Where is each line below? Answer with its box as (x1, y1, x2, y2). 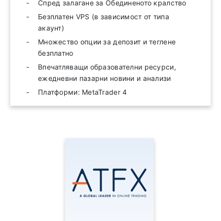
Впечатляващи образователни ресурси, (38, 62, 176, 71)
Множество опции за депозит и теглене (38, 37, 176, 46)
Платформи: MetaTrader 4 (38, 87, 127, 96)
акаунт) (38, 23, 64, 32)
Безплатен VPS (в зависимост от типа (38, 12, 169, 21)
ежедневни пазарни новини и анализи (38, 74, 171, 82)
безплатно (38, 48, 74, 57)
